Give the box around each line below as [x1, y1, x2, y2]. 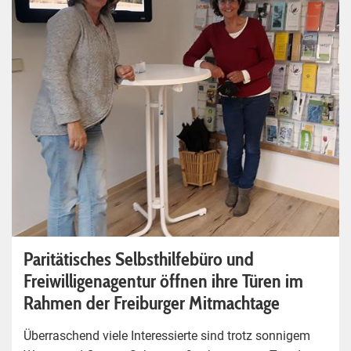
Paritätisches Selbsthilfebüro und [24, 247, 254, 270]
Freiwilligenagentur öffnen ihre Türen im [24, 269, 303, 292]
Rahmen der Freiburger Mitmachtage [24, 291, 280, 314]
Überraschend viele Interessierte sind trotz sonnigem [24, 327, 310, 343]
